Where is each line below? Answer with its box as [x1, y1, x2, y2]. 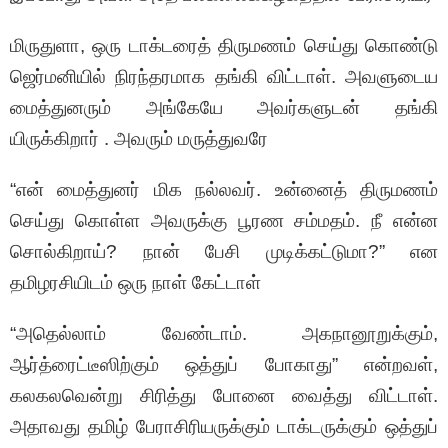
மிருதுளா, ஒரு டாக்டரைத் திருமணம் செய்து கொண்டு [10, 35, 438, 57]
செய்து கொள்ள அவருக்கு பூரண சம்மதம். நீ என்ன [10, 210, 438, 232]
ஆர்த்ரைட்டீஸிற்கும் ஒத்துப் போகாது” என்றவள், [10, 354, 438, 376]
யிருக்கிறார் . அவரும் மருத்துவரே [10, 128, 268, 150]
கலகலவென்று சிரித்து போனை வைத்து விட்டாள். [10, 385, 438, 407]
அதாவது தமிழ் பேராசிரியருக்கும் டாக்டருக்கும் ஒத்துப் [10, 416, 438, 438]
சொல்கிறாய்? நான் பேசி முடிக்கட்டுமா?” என [10, 241, 438, 263]
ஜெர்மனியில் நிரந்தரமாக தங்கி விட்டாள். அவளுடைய [10, 66, 438, 88]
